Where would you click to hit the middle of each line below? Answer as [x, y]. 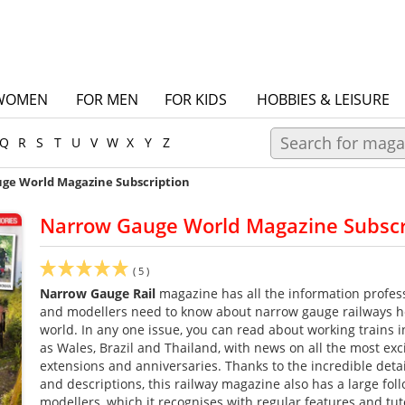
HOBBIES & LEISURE [323, 99]
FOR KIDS [195, 99]
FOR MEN [107, 99]
